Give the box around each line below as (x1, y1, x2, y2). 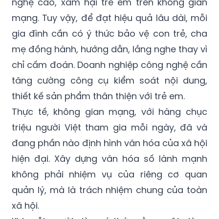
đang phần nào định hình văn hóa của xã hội (12, 137, 207, 150)
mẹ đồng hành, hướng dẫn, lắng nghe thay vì (12, 43, 207, 56)
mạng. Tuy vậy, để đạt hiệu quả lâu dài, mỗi (12, 12, 207, 24)
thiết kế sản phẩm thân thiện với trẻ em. (12, 90, 185, 103)
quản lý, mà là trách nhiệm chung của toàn (12, 184, 207, 197)
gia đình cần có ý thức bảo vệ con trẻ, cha (12, 27, 207, 40)
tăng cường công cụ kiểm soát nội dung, (12, 74, 207, 87)
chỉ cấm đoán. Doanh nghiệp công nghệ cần (12, 59, 207, 71)
